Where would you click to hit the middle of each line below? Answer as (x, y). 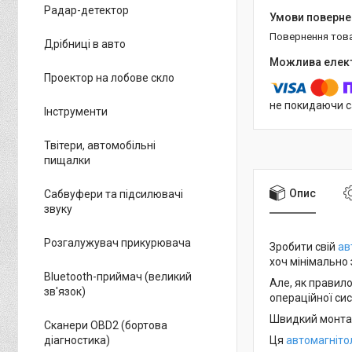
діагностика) (77, 340)
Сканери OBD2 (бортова (106, 325)
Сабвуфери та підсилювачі (114, 194)
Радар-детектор (86, 10)
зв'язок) (65, 291)
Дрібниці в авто (85, 44)
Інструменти (76, 112)
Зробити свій (304, 246)
